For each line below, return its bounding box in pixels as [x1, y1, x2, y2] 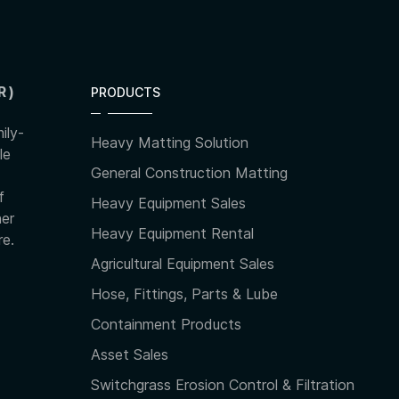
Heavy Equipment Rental [91, 224, 254, 243]
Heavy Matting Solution [91, 134, 248, 152]
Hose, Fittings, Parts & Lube [91, 285, 278, 304]
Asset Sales [91, 346, 168, 364]
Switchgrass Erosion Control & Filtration [91, 376, 354, 395]
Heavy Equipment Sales [91, 194, 246, 213]
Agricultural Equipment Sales [91, 255, 274, 273]
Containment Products [91, 315, 241, 334]
